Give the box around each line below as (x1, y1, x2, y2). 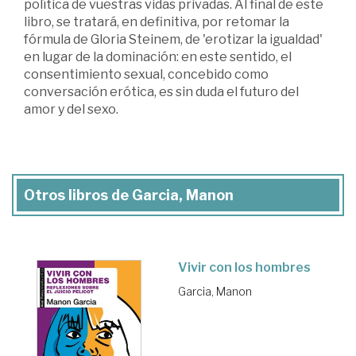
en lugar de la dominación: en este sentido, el (24, 48, 292, 64)
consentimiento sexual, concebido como (24, 66, 269, 82)
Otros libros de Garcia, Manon (24, 186, 234, 203)
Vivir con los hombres (178, 259, 311, 275)
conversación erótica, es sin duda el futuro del (24, 83, 299, 99)
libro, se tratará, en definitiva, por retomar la (24, 14, 289, 29)
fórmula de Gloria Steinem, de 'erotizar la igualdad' (24, 31, 323, 47)
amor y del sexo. (24, 101, 118, 117)
